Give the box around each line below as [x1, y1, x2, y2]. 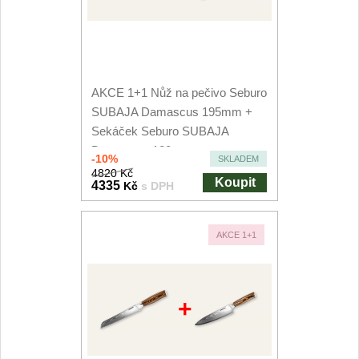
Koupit [214, 175, 256, 189]
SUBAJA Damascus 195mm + [91, 105, 253, 119]
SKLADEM [218, 154, 260, 163]
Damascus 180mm [91, 143, 193, 157]
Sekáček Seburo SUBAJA [91, 124, 229, 138]
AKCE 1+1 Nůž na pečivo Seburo [91, 86, 268, 99]
